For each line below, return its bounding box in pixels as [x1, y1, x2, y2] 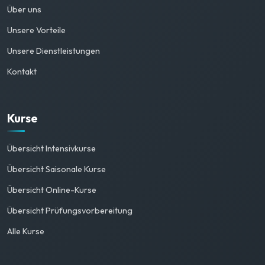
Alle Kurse [7, 226, 44, 237]
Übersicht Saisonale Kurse [7, 164, 106, 175]
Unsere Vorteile [7, 25, 66, 36]
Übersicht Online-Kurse [7, 185, 96, 196]
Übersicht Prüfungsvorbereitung [7, 205, 132, 216]
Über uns [7, 4, 41, 15]
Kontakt [7, 66, 37, 77]
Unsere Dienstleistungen [7, 46, 100, 57]
